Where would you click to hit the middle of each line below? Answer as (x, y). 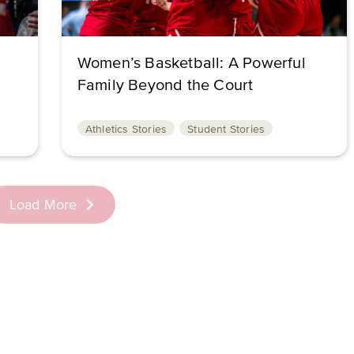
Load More (43, 205)
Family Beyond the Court (165, 85)
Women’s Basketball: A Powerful (191, 63)
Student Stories (226, 129)
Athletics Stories (126, 129)
